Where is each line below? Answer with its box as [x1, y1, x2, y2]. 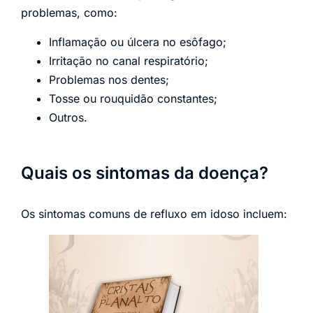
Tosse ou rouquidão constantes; [49, 91, 217, 105]
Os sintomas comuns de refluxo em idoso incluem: [21, 206, 287, 221]
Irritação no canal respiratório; [49, 53, 208, 68]
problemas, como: [21, 6, 117, 20]
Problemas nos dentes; [49, 72, 169, 87]
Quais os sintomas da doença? [21, 162, 268, 183]
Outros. [49, 110, 87, 124]
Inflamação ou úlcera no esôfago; [49, 34, 226, 49]
